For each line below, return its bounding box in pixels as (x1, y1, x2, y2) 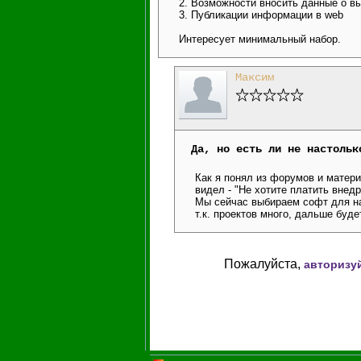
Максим (235, 71, 274, 84)
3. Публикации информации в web (179, 9, 343, 21)
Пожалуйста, (224, 257, 304, 271)
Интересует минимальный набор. (179, 33, 341, 45)
